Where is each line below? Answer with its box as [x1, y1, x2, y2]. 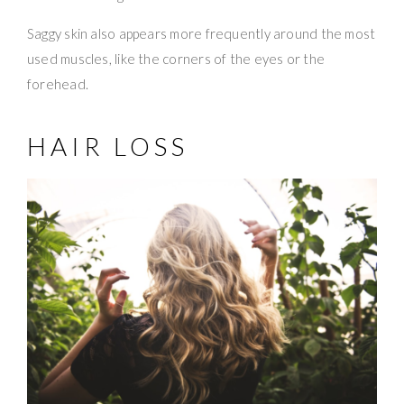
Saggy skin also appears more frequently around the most [27, 25, 376, 42]
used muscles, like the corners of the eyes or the [27, 50, 326, 68]
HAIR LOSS [27, 131, 189, 162]
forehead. [27, 76, 89, 93]
